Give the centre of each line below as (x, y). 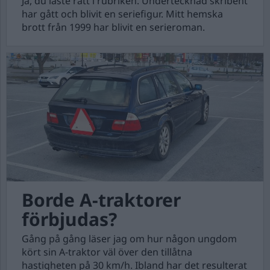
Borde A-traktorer (101, 200)
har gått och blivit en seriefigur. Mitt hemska (122, 14)
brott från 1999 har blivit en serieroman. (113, 27)
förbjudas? (69, 219)
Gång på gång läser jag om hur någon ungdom (129, 239)
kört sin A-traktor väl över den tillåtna (107, 252)
